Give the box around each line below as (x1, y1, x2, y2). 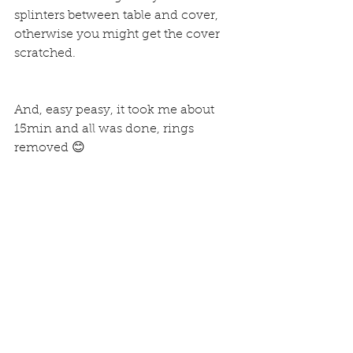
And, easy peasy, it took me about (14, 104, 217, 117)
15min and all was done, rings (14, 123, 197, 136)
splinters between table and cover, (14, 9, 221, 22)
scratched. (14, 47, 76, 60)
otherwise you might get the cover (14, 28, 223, 41)
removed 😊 (14, 142, 85, 154)
